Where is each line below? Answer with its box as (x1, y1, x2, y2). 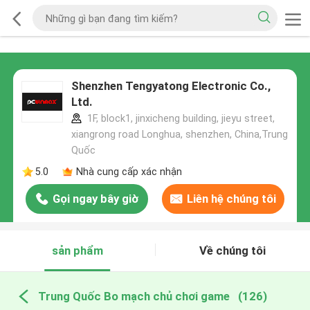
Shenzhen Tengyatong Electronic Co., (71, 79, 271, 93)
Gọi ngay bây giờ (52, 192, 138, 206)
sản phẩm (51, 244, 103, 258)
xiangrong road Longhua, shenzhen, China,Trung (71, 129, 288, 140)
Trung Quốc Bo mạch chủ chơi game (37, 289, 230, 303)
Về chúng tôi (199, 244, 266, 258)
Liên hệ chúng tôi (186, 192, 276, 206)
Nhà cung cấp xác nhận (75, 165, 182, 177)
